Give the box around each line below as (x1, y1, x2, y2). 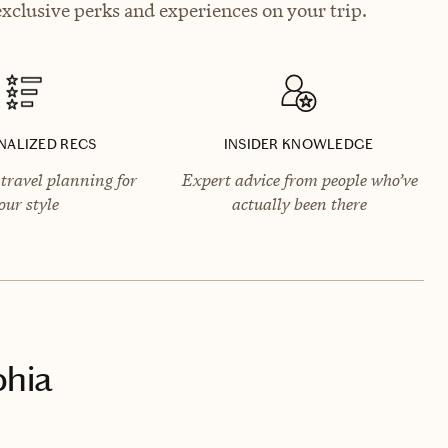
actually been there (231, 192, 367, 215)
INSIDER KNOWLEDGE (223, 135, 374, 153)
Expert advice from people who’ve (180, 168, 417, 191)
